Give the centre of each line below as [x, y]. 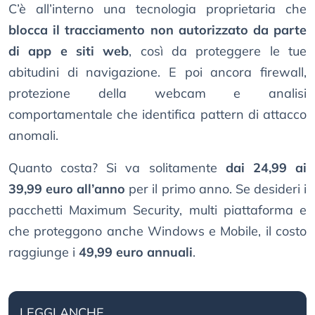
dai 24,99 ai [266, 168]
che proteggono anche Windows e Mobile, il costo [157, 231]
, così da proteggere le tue [218, 51]
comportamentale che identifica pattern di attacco [157, 115]
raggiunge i [44, 252]
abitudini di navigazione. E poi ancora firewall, [157, 72]
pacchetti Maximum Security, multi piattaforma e [157, 210]
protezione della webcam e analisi [157, 94]
